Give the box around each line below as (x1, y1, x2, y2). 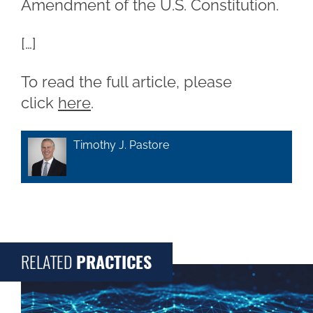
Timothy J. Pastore (73, 138, 169, 152)
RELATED (21, 251, 76, 273)
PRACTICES (76, 251, 152, 273)
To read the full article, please (21, 73, 232, 91)
